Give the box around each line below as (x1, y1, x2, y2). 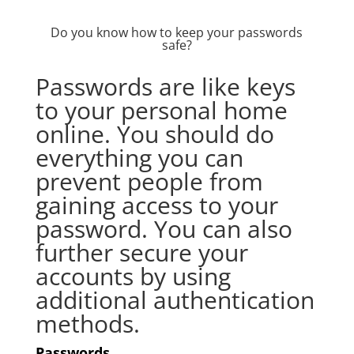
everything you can (35, 141, 243, 175)
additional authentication (35, 284, 314, 317)
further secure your (35, 236, 248, 269)
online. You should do (35, 118, 274, 151)
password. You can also (35, 213, 292, 246)
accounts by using (35, 260, 231, 293)
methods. (35, 307, 140, 341)
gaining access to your (35, 189, 278, 222)
